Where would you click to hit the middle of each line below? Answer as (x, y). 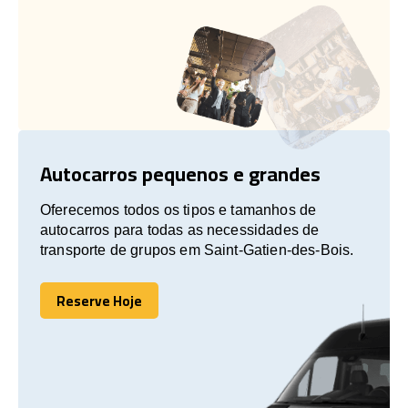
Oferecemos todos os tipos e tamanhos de (178, 209)
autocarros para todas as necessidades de (180, 229)
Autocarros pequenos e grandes (180, 173)
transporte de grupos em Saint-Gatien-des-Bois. (197, 250)
